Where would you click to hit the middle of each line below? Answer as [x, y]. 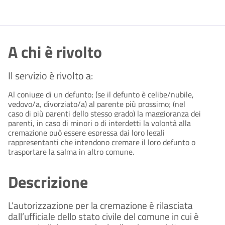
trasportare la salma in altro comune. [71, 152]
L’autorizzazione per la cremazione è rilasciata [100, 206]
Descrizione [48, 182]
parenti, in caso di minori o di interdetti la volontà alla [99, 123]
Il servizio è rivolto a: [50, 76]
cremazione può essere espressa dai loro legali [86, 133]
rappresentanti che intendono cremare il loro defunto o [102, 142]
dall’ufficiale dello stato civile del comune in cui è [103, 217]
